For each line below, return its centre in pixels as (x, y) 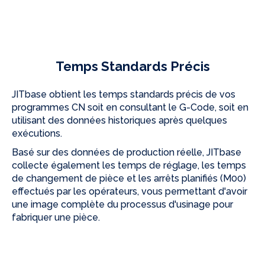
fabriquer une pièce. (56, 217)
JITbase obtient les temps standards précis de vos (124, 94)
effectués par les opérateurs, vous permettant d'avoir (130, 191)
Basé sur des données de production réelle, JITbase (127, 152)
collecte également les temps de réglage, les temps (129, 165)
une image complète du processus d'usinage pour (122, 204)
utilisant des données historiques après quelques (119, 120)
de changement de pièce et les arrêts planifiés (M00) (129, 178)
